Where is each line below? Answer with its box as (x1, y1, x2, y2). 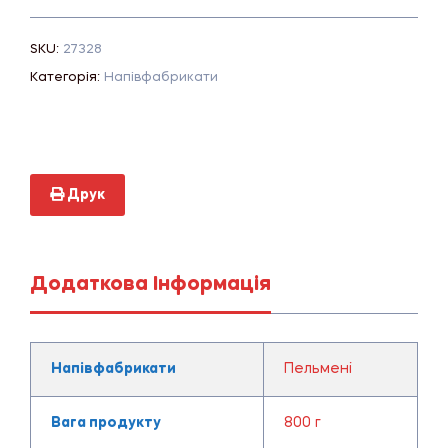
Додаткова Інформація (30, 274, 271, 295)
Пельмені (283, 361, 352, 376)
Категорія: (30, 70, 104, 84)
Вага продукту (50, 415, 161, 430)
